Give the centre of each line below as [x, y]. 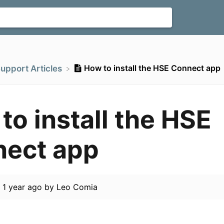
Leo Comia [77, 187]
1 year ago [22, 187]
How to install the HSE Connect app [152, 68]
